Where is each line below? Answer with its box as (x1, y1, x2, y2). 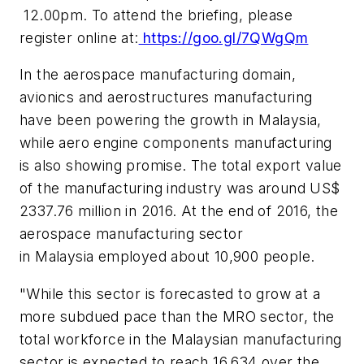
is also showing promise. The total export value (19, 157, 342, 175)
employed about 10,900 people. (93, 248, 315, 266)
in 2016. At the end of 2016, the (121, 202, 339, 220)
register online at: (19, 28, 139, 46)
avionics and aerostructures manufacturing (19, 89, 313, 106)
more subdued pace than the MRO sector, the (19, 307, 335, 325)
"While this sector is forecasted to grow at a (19, 284, 320, 302)
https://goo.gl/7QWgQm (138, 28, 309, 46)
